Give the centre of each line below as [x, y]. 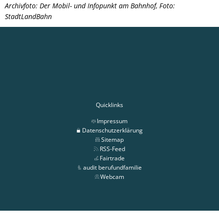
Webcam [112, 176]
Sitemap [112, 139]
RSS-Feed [112, 149]
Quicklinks [109, 105]
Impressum [112, 121]
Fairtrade [112, 158]
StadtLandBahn [28, 16]
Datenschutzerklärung [112, 130]
